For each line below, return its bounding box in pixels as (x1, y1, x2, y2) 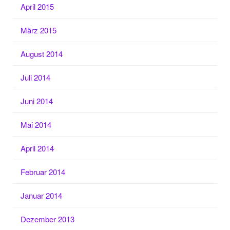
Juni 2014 (21, 95, 53, 106)
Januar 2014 (21, 190, 62, 201)
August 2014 (21, 48, 63, 59)
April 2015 (21, 1, 54, 12)
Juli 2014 (21, 72, 50, 83)
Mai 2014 (21, 119, 51, 130)
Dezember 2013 (21, 214, 74, 224)
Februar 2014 (21, 166, 65, 177)
